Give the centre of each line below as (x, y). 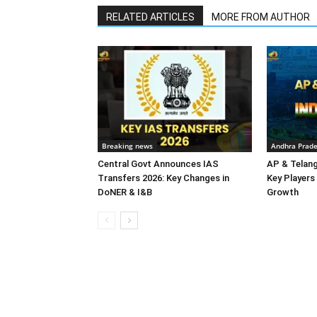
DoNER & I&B (125, 192)
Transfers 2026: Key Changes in (163, 178)
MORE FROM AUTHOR (261, 17)
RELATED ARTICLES (150, 17)
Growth (283, 192)
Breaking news (127, 146)
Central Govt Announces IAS (158, 164)
